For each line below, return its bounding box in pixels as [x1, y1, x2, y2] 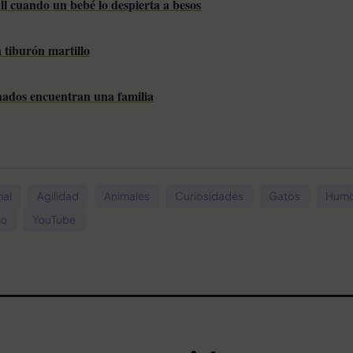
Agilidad [37, 188, 79, 203]
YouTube [32, 212, 76, 226]
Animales [104, 188, 150, 203]
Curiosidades [175, 188, 243, 203]
